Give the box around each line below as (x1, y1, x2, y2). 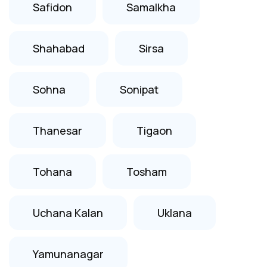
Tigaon (136, 123, 172, 138)
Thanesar (33, 123, 82, 138)
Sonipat (120, 82, 159, 97)
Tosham (126, 164, 167, 179)
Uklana (157, 205, 192, 220)
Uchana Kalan (33, 205, 103, 220)
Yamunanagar (33, 246, 104, 261)
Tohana (33, 164, 72, 179)
